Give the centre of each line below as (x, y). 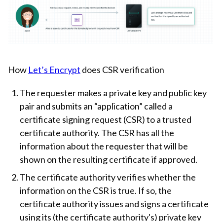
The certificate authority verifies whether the (108, 177)
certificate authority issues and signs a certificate (114, 204)
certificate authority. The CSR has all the (97, 133)
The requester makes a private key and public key (113, 93)
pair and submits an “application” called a (96, 106)
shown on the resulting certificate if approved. (109, 160)
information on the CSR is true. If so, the (96, 191)
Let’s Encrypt (54, 69)
